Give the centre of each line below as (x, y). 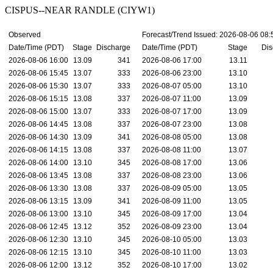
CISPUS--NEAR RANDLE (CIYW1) (80, 10)
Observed (25, 35)
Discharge (113, 48)
